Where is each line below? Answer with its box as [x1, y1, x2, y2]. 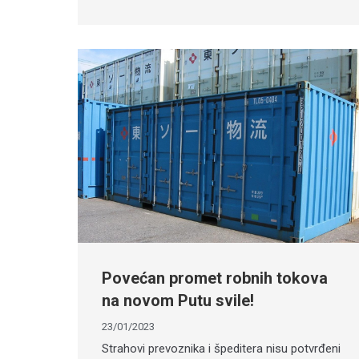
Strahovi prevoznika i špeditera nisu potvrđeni [102, 341, 341, 356]
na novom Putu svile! [102, 290, 254, 310]
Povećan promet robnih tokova [102, 268, 328, 288]
